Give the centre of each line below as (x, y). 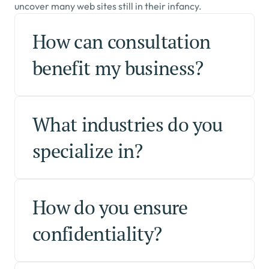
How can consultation (122, 41)
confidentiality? (97, 234)
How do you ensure (110, 207)
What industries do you (128, 124)
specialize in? (88, 151)
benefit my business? (118, 68)
